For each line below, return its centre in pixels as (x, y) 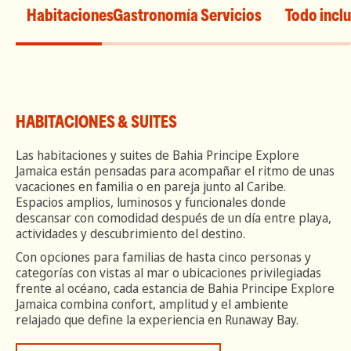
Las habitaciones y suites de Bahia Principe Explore (157, 155)
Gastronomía (156, 16)
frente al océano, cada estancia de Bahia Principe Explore (175, 288)
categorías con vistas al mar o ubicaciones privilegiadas (168, 273)
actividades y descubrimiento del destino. (130, 233)
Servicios (231, 16)
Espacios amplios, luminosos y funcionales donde (151, 202)
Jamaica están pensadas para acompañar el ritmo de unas (175, 171)
